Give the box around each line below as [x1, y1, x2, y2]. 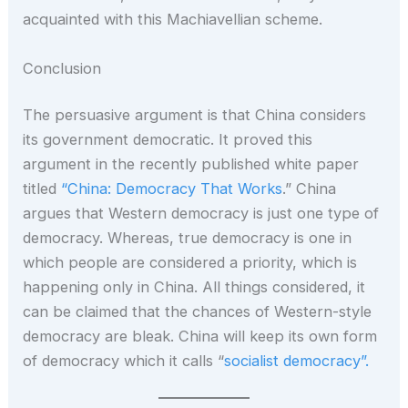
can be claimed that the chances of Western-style [23, 302, 372, 321]
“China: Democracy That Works [61, 179, 283, 199]
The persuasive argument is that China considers [23, 106, 367, 125]
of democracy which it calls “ [23, 352, 225, 371]
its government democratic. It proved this [23, 130, 313, 149]
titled [23, 179, 62, 199]
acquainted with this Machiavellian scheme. [23, 10, 323, 29]
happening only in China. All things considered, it [23, 278, 366, 297]
